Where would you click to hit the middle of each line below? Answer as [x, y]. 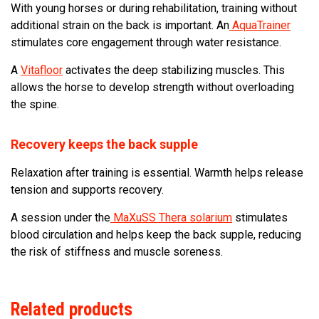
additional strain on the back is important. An [120, 25]
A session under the [61, 218]
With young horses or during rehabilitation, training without [154, 8]
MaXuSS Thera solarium [171, 218]
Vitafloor [42, 70]
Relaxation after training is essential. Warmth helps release [157, 173]
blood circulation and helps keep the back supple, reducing [156, 235]
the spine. [35, 104]
